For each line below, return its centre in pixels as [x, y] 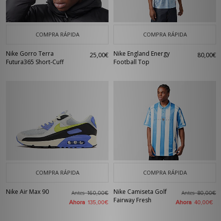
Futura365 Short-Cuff [35, 62]
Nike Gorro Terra [30, 54]
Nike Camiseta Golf [140, 192]
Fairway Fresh [132, 200]
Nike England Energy [142, 54]
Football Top [131, 62]
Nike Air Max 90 [27, 192]
